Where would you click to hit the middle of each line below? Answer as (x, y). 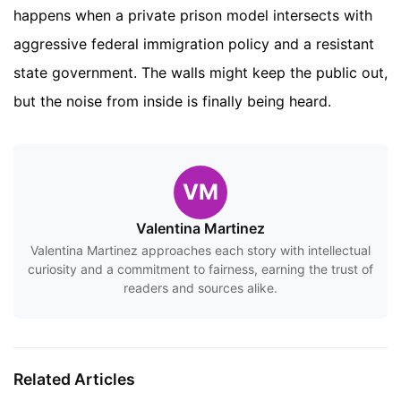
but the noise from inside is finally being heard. (172, 102)
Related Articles (74, 380)
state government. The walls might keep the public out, (200, 73)
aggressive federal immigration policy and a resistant (194, 44)
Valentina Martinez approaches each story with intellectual (200, 251)
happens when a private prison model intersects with (193, 16)
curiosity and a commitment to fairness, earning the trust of (200, 269)
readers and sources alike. (200, 288)
